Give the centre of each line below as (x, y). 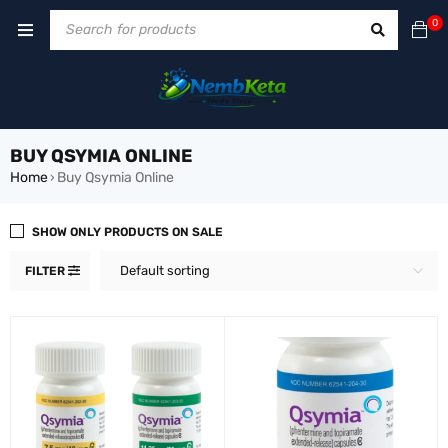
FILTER (45, 270)
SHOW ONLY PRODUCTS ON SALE (127, 231)
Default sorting (165, 270)
